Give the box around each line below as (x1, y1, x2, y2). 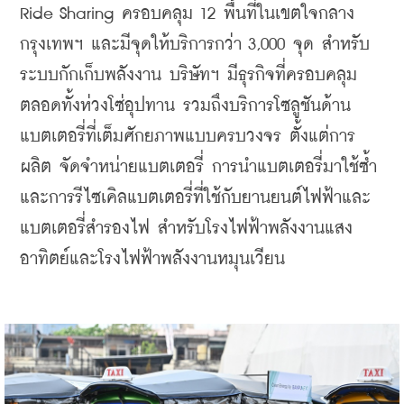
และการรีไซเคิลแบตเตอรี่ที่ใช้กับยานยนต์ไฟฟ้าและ (20, 189, 371, 207)
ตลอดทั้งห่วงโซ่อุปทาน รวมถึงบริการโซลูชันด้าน (20, 97, 351, 115)
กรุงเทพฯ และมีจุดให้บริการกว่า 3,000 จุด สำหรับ (20, 36, 370, 54)
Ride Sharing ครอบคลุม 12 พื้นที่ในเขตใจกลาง (20, 5, 354, 23)
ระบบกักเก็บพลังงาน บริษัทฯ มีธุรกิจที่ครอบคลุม (20, 67, 357, 85)
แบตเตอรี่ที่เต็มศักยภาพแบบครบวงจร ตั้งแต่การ (20, 128, 355, 146)
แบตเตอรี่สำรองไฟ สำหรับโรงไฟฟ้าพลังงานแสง (20, 220, 353, 238)
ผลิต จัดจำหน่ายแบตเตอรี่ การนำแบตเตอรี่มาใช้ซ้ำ (20, 159, 377, 177)
